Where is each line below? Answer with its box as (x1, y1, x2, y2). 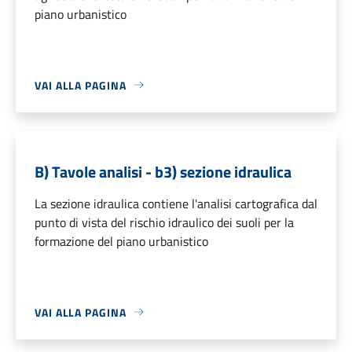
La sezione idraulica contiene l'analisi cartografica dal (35, 193, 317, 213)
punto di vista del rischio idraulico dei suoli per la (35, 212, 294, 232)
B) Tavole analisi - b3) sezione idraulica (35, 159, 291, 184)
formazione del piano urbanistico (35, 231, 208, 251)
